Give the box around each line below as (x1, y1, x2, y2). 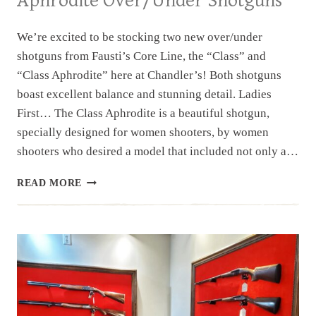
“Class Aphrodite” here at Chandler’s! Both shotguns (17, 68, 281, 82)
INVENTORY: (81, 188, 148, 200)
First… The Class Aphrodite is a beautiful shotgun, (17, 106, 269, 120)
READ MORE (17, 177, 83, 188)
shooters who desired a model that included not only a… (17, 144, 298, 158)
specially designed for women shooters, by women (17, 125, 269, 139)
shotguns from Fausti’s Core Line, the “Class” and (17, 49, 266, 63)
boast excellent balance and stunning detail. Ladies (17, 87, 272, 101)
